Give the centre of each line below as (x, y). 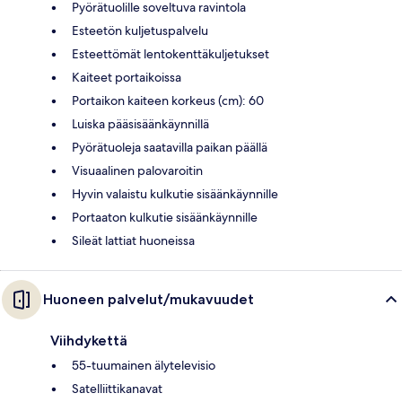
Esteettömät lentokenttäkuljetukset (170, 53)
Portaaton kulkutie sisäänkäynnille (165, 217)
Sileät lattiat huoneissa (133, 240)
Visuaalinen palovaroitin (137, 170)
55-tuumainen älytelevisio (144, 365)
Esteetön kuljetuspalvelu (140, 30)
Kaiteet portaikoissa (127, 77)
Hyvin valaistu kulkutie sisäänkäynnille (175, 193)
